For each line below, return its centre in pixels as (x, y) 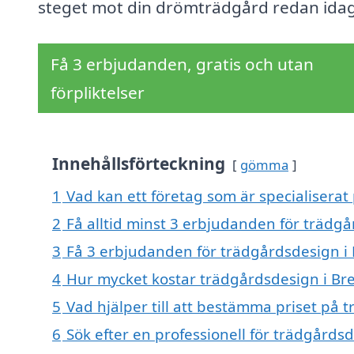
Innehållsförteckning (139, 164)
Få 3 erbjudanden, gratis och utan (182, 64)
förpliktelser (98, 93)
